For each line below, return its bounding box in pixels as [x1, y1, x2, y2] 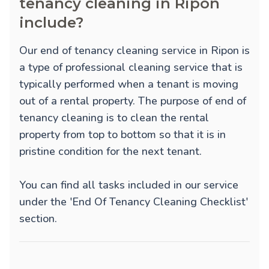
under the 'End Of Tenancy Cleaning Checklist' [19, 195, 248, 210]
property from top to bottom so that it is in [19, 127, 226, 142]
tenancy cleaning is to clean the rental [19, 110, 209, 125]
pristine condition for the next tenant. [19, 144, 202, 159]
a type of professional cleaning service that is [19, 60, 243, 75]
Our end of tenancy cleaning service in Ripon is [19, 43, 250, 58]
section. [19, 211, 57, 226]
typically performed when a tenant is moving [19, 77, 238, 92]
